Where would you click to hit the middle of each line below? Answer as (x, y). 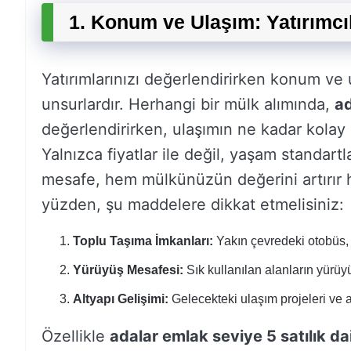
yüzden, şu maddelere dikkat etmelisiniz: (193, 204)
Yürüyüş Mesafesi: (128, 270)
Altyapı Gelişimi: (121, 299)
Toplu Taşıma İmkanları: (143, 241)
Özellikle (76, 336)
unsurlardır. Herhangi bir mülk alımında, (188, 104)
